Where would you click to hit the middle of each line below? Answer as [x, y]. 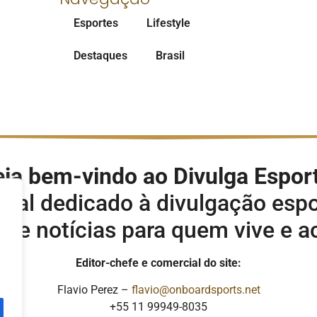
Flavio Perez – [94, 290]
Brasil [170, 55]
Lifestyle [168, 23]
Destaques [100, 55]
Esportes [96, 23]
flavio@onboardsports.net [196, 290]
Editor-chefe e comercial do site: [158, 263]
